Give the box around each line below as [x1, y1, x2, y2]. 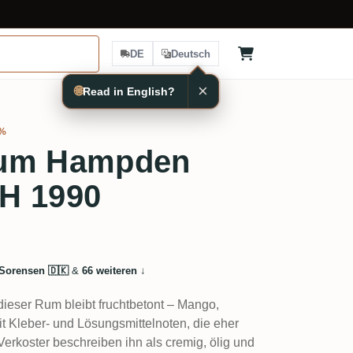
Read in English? [83, 85, 175, 98]
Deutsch [171, 47, 210, 60]
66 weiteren [81, 265, 137, 277]
